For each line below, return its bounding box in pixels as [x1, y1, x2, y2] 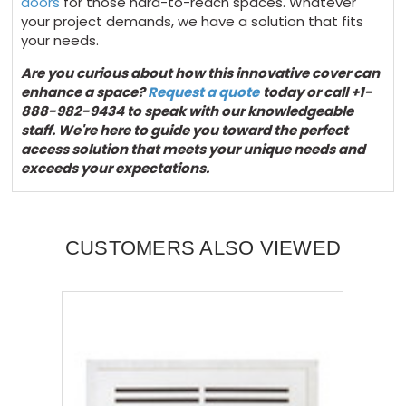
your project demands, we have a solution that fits [21, 11, 364, 31]
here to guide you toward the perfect [97, 120, 349, 140]
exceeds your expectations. [21, 158, 210, 178]
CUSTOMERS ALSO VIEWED [64, 236, 342, 259]
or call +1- [304, 82, 373, 101]
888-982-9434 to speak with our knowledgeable [21, 101, 354, 121]
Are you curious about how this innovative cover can [21, 63, 381, 82]
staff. [21, 120, 59, 140]
